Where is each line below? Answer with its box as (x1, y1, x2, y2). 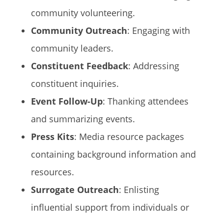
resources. (30, 166, 74, 178)
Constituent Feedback (30, 60, 128, 72)
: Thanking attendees (102, 95, 189, 107)
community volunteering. (30, 7, 135, 19)
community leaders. (30, 42, 113, 54)
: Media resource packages (74, 131, 184, 142)
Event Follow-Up (30, 95, 103, 107)
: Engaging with (127, 25, 190, 36)
